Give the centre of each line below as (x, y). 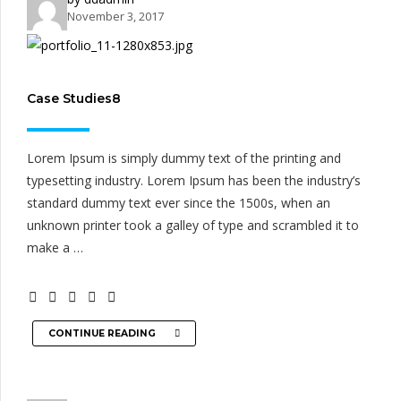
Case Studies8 (74, 98)
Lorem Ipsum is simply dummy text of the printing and (184, 158)
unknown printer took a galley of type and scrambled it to (193, 226)
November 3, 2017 (115, 16)
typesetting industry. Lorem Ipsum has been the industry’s (194, 181)
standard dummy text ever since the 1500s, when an (179, 203)
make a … (55, 248)
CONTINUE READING (102, 333)
